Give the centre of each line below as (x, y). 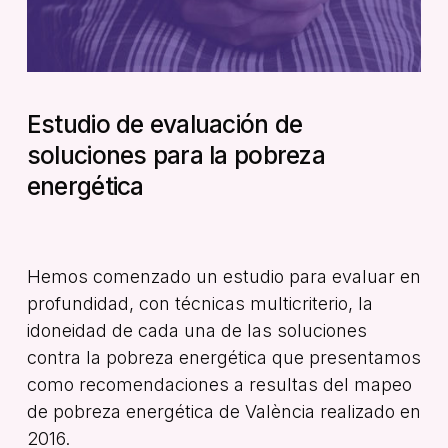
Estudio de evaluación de (164, 123)
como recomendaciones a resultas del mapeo (219, 384)
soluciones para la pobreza (175, 154)
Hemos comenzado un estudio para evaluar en (223, 276)
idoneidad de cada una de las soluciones (196, 330)
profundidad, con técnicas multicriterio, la (199, 303)
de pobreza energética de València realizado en (223, 411)
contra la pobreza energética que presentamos (223, 357)
